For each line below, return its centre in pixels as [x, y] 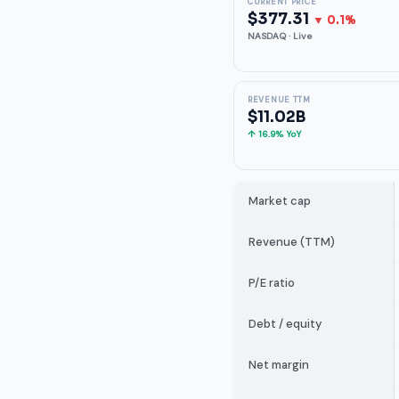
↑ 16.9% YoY [274, 134]
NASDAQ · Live [280, 36]
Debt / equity [285, 324]
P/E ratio [272, 283]
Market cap [280, 201]
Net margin [279, 365]
